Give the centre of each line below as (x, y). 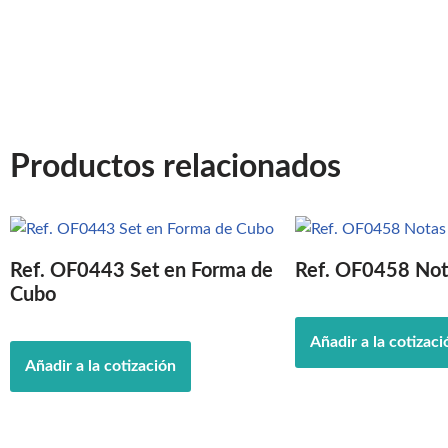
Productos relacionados (175, 167)
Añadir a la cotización (100, 366)
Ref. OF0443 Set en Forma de (141, 271)
